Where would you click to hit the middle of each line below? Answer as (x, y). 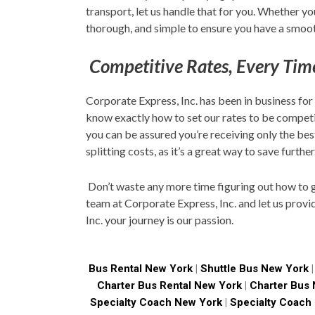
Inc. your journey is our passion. (160, 219)
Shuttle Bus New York (254, 269)
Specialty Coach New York (156, 303)
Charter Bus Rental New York (169, 286)
